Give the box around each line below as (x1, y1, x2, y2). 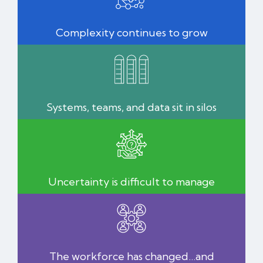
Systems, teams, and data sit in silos (46, 100, 217, 114)
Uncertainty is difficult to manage (48, 174, 215, 188)
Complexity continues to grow (55, 25, 208, 39)
